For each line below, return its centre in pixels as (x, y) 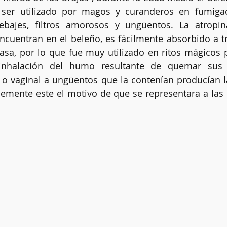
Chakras (83, 40)
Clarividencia (26, 40)
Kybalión (20, 80)
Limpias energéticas (152, 40)
